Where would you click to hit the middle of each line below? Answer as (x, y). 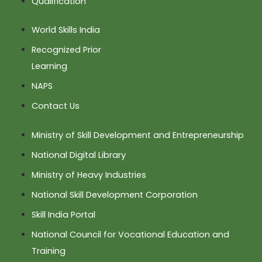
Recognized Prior (66, 50)
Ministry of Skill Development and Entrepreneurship (137, 135)
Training (48, 251)
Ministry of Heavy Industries (89, 175)
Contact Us (55, 106)
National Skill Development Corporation (114, 195)
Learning (49, 66)
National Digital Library (78, 155)
